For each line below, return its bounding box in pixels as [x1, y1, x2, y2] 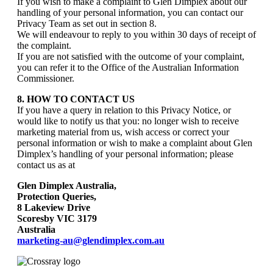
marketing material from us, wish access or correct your [17, 127, 229, 137]
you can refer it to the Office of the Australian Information [17, 62, 239, 73]
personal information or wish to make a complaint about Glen [17, 138, 252, 148]
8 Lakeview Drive [17, 202, 90, 213]
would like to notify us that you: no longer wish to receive [17, 116, 239, 126]
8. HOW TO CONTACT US [17, 94, 135, 104]
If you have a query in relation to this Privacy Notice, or [17, 105, 231, 115]
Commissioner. [17, 73, 74, 83]
